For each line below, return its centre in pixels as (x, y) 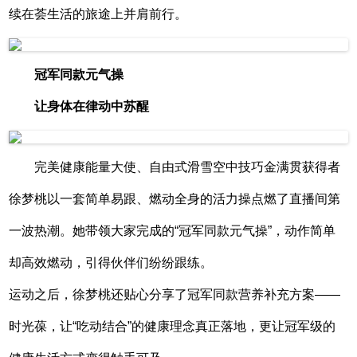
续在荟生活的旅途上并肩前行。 (98, 14)
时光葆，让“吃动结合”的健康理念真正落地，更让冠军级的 (173, 326)
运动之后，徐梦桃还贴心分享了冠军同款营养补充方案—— (175, 294)
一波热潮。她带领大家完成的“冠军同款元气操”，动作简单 (173, 230)
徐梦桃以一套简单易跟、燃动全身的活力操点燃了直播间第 (175, 198)
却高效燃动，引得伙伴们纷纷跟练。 (111, 262)
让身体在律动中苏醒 (92, 106)
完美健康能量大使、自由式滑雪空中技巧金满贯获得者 (188, 167)
